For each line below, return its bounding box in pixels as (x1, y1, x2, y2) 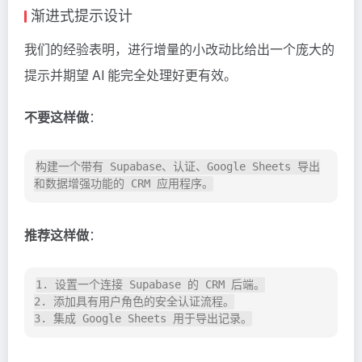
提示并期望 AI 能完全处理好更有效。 (24, 65, 237, 85)
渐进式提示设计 (31, 4, 133, 26)
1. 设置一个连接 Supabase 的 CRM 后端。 (36, 278, 265, 292)
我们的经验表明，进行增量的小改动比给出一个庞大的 (24, 40, 335, 59)
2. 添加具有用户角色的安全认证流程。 (34, 295, 234, 309)
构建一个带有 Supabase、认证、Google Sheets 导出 (36, 160, 320, 174)
